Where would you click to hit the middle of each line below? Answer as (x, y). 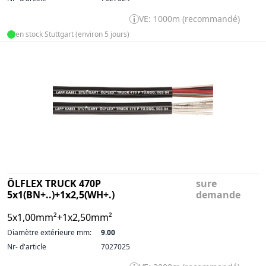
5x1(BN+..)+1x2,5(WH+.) (61, 195)
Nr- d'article (27, 247)
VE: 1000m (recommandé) (189, 19)
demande (218, 195)
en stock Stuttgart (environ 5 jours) (72, 34)
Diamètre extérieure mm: (49, 232)
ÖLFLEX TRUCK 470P (54, 183)
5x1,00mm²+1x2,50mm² (60, 217)
